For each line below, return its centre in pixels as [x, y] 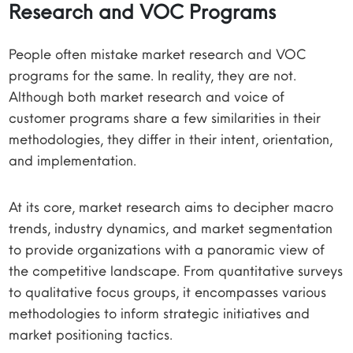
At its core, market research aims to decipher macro [171, 207]
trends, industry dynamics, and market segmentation [171, 228]
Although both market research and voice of [147, 97]
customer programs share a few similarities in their [165, 118]
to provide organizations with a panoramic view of [167, 249]
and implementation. [73, 160]
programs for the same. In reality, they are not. [153, 75]
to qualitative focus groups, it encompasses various [168, 292]
